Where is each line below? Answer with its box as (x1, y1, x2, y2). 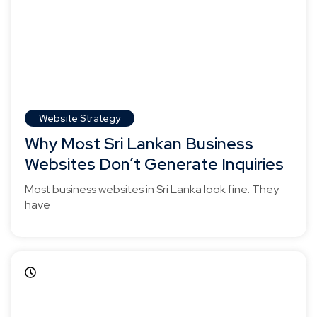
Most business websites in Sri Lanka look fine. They (25, 181, 279, 197)
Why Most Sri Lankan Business (25, 132, 253, 154)
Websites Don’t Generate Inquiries (25, 153, 284, 175)
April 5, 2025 (43, 266, 101, 279)
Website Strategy (39, 111, 120, 125)
